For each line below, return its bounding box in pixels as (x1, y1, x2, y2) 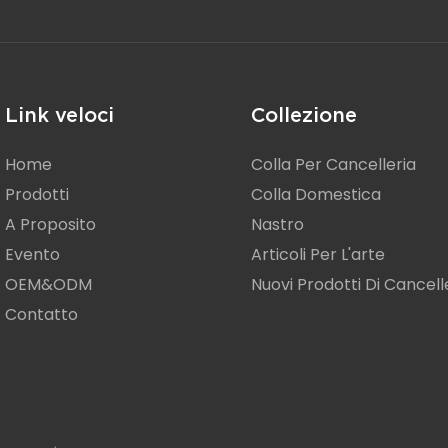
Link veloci (5, 104, 114, 127)
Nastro (250, 213, 304, 237)
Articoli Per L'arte (250, 243, 385, 267)
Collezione (250, 104, 357, 127)
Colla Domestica (250, 183, 381, 207)
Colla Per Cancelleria (250, 153, 416, 177)
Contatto (5, 303, 78, 327)
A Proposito (5, 213, 96, 237)
